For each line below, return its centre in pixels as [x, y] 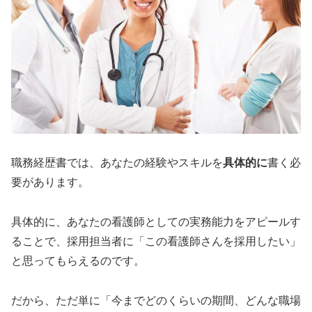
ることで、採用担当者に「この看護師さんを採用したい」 [156, 242]
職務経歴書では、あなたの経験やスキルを [117, 163]
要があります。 [50, 182]
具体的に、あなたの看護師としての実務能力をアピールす [156, 222]
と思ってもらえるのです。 [78, 261]
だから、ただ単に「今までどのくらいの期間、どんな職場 [156, 301]
